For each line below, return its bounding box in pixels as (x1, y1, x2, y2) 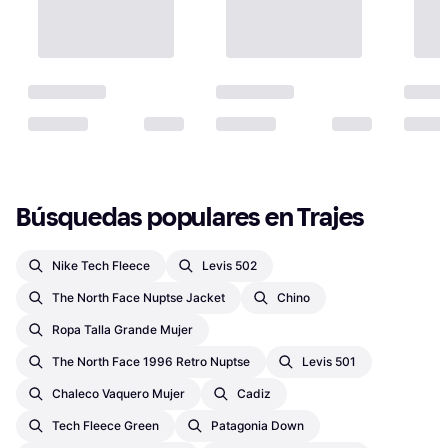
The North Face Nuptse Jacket (52, 290, 225, 306)
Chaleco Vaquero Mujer (52, 386, 185, 402)
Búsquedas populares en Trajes (16, 202, 366, 234)
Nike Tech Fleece (52, 258, 150, 274)
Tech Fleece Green (52, 418, 159, 434)
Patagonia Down (211, 418, 304, 434)
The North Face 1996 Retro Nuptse (52, 354, 250, 370)
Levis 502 (202, 258, 257, 274)
